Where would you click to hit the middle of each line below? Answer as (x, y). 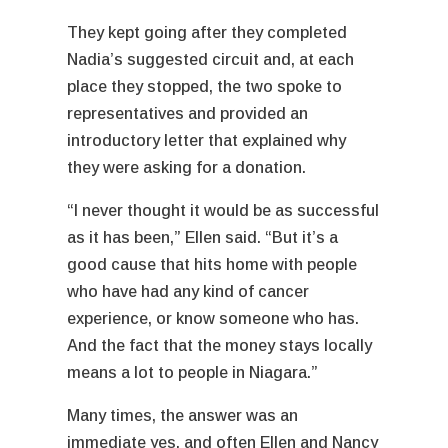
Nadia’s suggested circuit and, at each (211, 59)
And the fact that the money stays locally (220, 345)
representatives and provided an (188, 113)
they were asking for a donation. (189, 167)
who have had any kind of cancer (188, 291)
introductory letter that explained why (207, 140)
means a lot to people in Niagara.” (195, 372)
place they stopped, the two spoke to (205, 86)
